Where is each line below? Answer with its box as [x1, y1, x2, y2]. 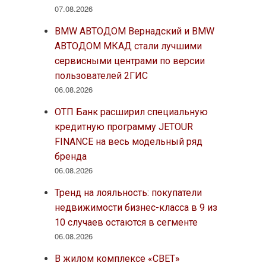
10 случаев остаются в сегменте [54, 216, 198, 228]
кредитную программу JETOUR [54, 121, 193, 132]
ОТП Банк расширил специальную [54, 106, 208, 118]
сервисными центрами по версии [54, 55, 205, 66]
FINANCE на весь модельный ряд [54, 135, 202, 147]
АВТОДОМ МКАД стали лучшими [54, 40, 202, 52]
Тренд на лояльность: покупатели [54, 186, 202, 198]
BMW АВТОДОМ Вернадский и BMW [54, 25, 214, 37]
